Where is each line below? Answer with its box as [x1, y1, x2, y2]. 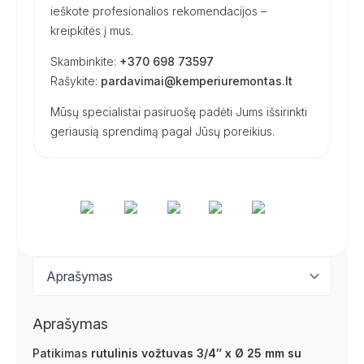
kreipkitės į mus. [50, 24, 133, 37]
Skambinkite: [50, 54, 119, 68]
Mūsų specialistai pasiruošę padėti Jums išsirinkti [50, 105, 307, 119]
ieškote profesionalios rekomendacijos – [50, 4, 266, 18]
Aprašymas [32, 314, 108, 332]
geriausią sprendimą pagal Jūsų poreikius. [50, 124, 275, 138]
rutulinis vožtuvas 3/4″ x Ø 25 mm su [91, 346, 301, 360]
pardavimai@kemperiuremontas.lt [101, 74, 292, 88]
